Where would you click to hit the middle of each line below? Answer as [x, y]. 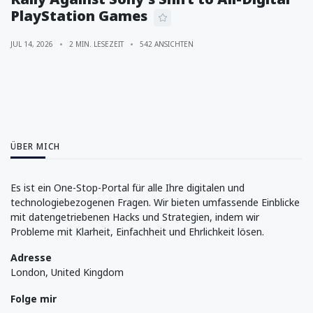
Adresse [31, 258]
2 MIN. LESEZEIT [96, 44]
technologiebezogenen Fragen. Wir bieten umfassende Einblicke [155, 202]
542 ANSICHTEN [167, 44]
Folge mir [34, 299]
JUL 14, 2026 [32, 44]
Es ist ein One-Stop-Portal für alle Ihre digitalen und [128, 187]
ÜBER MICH [35, 146]
